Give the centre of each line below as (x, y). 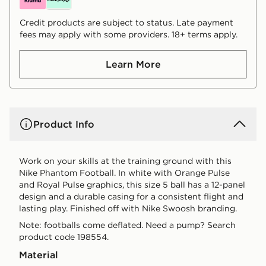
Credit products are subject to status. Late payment (126, 22)
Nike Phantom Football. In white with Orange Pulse (124, 172)
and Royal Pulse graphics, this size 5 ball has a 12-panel (132, 184)
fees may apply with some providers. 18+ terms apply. (129, 34)
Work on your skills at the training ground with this (125, 161)
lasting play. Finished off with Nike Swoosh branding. (128, 208)
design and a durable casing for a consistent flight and (131, 196)
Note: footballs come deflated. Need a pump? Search (127, 225)
